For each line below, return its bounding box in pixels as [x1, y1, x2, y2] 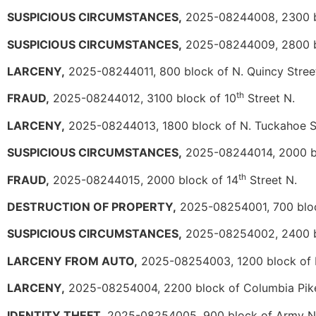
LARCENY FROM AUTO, [7, 253, 138, 268]
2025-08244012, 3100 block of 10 [49, 91, 236, 106]
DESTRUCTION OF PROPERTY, [7, 200, 176, 214]
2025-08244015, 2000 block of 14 [49, 172, 238, 187]
